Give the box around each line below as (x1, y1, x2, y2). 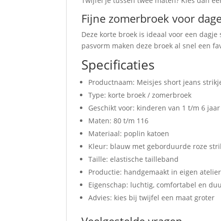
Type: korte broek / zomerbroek (88, 90, 192, 100)
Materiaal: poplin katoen (88, 129, 170, 139)
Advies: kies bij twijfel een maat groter (88, 193, 215, 203)
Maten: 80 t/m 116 (88, 116, 149, 126)
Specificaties (81, 56, 155, 74)
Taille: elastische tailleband (88, 154, 179, 164)
